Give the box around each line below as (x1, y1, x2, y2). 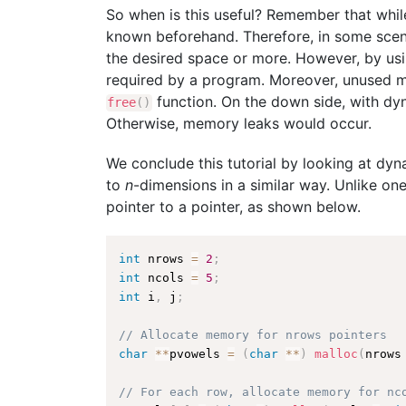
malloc (314, 346, 359, 361)
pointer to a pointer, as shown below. (106, 198, 361, 217)
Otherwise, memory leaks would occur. (106, 114, 372, 133)
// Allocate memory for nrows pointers (119, 327, 388, 342)
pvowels (169, 346, 228, 361)
